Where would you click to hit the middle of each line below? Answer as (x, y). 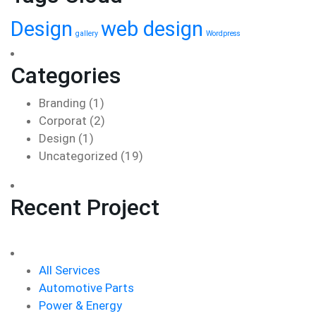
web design (152, 29)
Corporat (63, 121)
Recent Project (85, 207)
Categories (66, 75)
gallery (87, 34)
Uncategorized (78, 156)
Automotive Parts (86, 288)
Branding (62, 103)
